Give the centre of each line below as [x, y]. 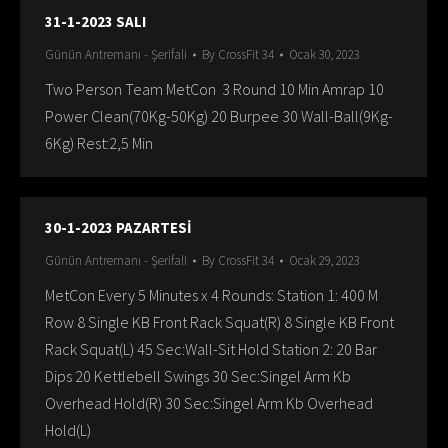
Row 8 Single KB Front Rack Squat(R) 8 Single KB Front [219, 322]
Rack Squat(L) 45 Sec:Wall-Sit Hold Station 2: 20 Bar [211, 349]
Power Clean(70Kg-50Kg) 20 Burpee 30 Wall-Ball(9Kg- [219, 116]
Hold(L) [68, 430]
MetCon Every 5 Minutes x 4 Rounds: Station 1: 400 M [211, 295]
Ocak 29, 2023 [324, 260]
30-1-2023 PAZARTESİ [118, 227]
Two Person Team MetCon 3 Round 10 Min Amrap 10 [214, 89]
